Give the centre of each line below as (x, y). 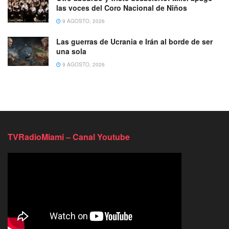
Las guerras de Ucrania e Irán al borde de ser (134, 42)
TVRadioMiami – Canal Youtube (69, 137)
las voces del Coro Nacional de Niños (122, 8)
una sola (71, 51)
